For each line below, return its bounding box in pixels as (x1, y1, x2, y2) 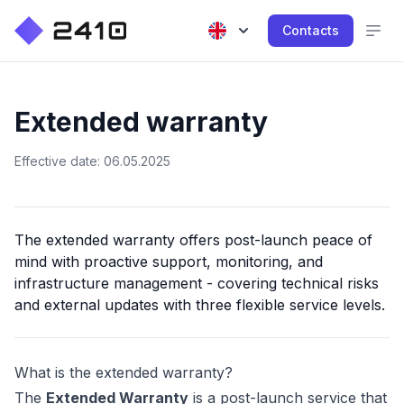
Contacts (282, 23, 339, 38)
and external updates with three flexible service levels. (14, 296, 385, 314)
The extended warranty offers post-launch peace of (14, 231, 372, 249)
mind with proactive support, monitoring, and (14, 252, 323, 271)
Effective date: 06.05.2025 (14, 153, 170, 169)
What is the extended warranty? (14, 363, 233, 381)
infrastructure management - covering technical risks (14, 274, 379, 292)
